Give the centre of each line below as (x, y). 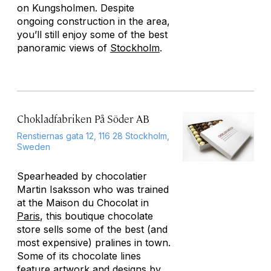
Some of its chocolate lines (79, 256)
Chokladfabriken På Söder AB (83, 119)
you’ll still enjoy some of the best (92, 34)
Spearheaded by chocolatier (82, 176)
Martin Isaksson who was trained (93, 189)
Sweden (34, 147)
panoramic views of (64, 48)
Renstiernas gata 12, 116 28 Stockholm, (93, 136)
